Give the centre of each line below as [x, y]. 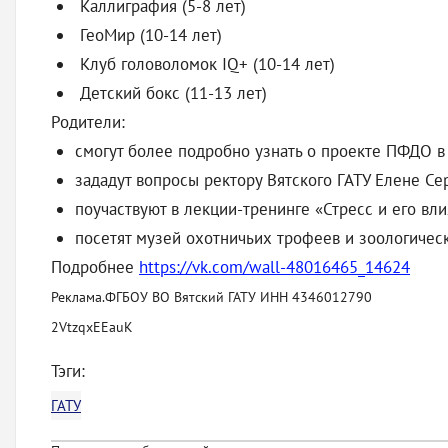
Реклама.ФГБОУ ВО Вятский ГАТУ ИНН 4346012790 [211, 297]
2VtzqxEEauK [92, 327]
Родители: [88, 122]
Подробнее [95, 267]
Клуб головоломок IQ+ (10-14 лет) [205, 64]
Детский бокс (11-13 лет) [171, 93]
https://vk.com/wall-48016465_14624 [274, 267]
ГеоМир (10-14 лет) [148, 35]
